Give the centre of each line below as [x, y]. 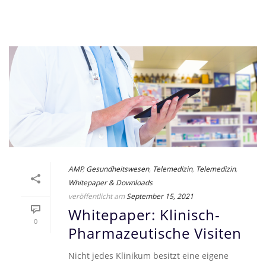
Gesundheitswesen [118, 169]
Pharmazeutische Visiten [155, 234]
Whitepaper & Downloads [110, 183]
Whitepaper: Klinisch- [144, 215]
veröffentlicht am [96, 196]
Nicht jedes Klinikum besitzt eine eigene [148, 256]
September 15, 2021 [160, 196]
